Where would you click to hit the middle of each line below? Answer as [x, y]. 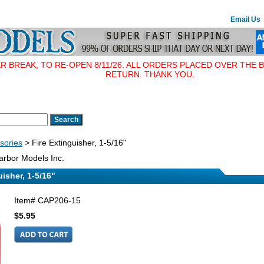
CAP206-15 [59, 200]
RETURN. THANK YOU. [150, 74]
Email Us [245, 19]
